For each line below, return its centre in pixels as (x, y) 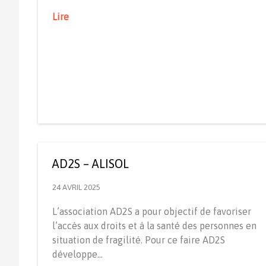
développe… (77, 254)
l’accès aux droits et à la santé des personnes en (154, 225)
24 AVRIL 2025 (76, 187)
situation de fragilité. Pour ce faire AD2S (139, 240)
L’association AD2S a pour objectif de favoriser (152, 211)
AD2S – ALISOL (91, 163)
